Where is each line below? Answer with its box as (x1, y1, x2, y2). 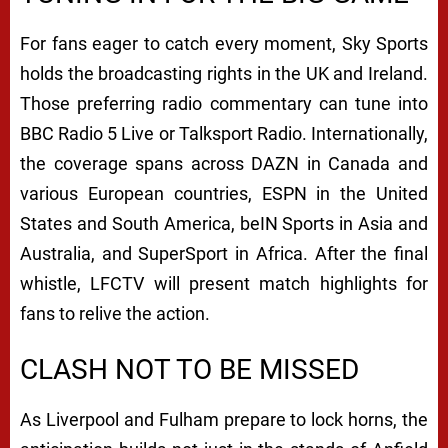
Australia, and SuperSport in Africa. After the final (20, 242, 428, 264)
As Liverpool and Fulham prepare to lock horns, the (20, 408, 428, 430)
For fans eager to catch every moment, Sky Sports (20, 32, 428, 54)
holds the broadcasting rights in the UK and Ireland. (20, 62, 428, 84)
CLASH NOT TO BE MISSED (20, 352, 359, 386)
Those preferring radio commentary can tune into (20, 92, 428, 114)
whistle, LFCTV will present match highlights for (20, 272, 428, 294)
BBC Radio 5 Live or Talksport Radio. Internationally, (20, 122, 428, 144)
